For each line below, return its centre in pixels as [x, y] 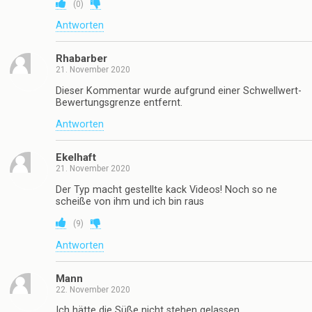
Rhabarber [81, 59]
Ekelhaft [76, 158]
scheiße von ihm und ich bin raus [130, 201]
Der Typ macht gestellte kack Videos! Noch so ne [166, 189]
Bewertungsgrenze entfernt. [119, 102]
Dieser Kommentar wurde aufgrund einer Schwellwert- [179, 91]
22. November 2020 [93, 290]
